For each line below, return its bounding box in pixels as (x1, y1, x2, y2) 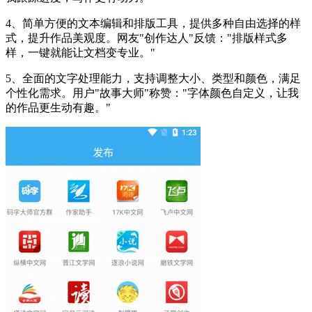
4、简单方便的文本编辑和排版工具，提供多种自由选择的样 (6, 17, 301, 29)
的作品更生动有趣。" (6, 102, 111, 114)
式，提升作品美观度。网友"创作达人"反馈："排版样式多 (6, 32, 288, 44)
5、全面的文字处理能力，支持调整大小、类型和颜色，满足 (6, 72, 301, 84)
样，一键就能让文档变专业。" (6, 47, 155, 58)
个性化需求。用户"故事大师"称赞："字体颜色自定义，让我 (6, 87, 299, 99)
